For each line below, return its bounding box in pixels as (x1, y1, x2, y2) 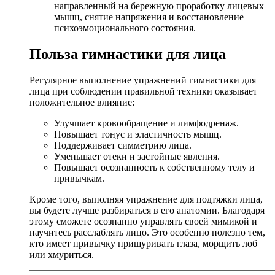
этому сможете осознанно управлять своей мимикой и (29, 216, 257, 227)
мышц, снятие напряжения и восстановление (54, 12, 244, 23)
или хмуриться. (29, 249, 94, 260)
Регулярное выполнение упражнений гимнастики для (29, 75, 256, 86)
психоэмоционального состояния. (54, 23, 196, 34)
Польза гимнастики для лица (29, 46, 226, 63)
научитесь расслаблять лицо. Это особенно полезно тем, (29, 227, 265, 238)
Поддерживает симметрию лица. (54, 140, 192, 151)
